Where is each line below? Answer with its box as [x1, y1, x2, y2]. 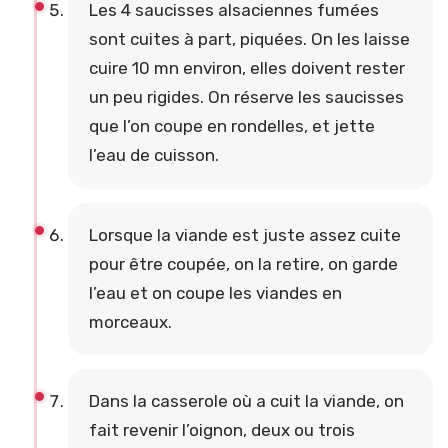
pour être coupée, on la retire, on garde [88, 253, 398, 274]
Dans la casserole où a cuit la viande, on [88, 390, 404, 411]
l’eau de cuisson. [88, 145, 219, 166]
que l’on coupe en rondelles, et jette [88, 116, 375, 137]
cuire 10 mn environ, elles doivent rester [88, 58, 405, 79]
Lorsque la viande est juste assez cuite [88, 224, 401, 245]
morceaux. [88, 311, 172, 332]
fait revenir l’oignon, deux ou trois [88, 419, 355, 440]
